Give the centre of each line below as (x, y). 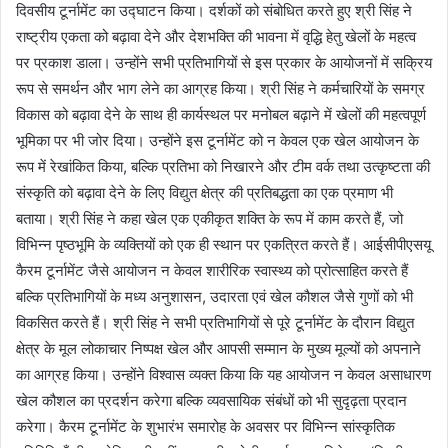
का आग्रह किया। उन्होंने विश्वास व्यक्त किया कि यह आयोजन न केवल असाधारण (223, 374)
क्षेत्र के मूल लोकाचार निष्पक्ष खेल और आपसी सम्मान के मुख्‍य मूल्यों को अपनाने (218, 348)
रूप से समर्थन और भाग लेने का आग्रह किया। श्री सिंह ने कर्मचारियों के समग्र (220, 88)
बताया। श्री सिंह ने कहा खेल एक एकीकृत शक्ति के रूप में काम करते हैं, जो (209, 218)
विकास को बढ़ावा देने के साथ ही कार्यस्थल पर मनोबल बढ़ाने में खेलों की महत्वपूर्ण (221, 114)
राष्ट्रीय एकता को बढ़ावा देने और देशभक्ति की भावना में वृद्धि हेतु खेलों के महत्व (216, 36)
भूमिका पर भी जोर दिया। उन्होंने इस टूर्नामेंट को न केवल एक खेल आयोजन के (217, 140)
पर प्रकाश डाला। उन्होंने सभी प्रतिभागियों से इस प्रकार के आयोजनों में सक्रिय (224, 62)
